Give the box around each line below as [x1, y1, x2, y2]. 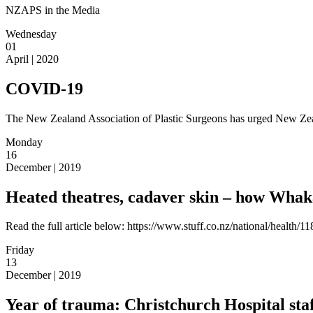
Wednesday [6, 27, 57, 40]
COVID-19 [6, 79, 83, 98]
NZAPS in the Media [6, 3, 100, 16]
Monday [6, 136, 43, 148]
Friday [6, 244, 34, 256]
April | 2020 [6, 52, 59, 65]
